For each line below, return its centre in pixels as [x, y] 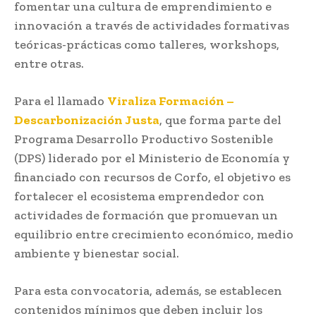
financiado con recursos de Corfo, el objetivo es [152, 177]
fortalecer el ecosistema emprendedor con [139, 196]
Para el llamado [61, 101]
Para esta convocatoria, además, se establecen [148, 290]
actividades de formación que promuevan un [146, 215]
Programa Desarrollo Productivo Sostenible [144, 139]
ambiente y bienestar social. [97, 253]
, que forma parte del [220, 120]
